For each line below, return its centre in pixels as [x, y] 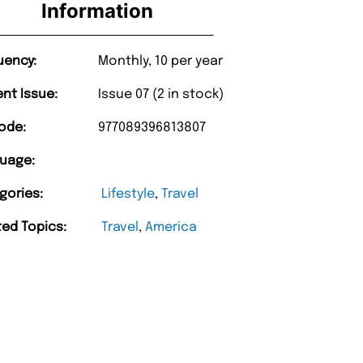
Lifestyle [128, 194]
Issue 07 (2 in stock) [161, 95]
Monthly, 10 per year [161, 62]
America [171, 228]
